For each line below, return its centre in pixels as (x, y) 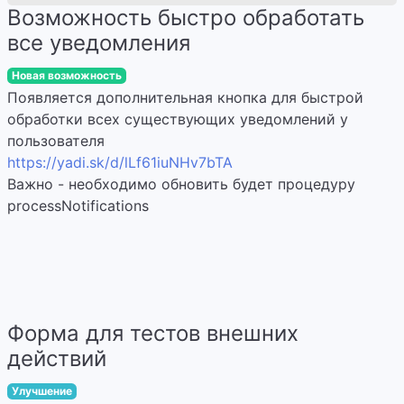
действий (57, 358)
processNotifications (78, 206)
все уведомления (99, 43)
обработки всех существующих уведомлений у (178, 119)
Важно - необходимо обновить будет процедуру (181, 184)
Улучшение (41, 391)
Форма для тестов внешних (153, 333)
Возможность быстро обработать (186, 18)
